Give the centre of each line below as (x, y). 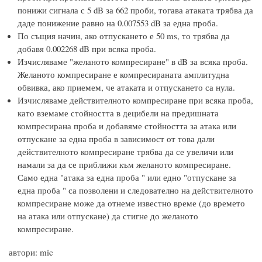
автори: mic (31, 252)
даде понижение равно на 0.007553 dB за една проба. (118, 23)
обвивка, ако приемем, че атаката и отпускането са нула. (126, 87)
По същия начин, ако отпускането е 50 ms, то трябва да (124, 35)
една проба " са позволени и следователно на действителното (135, 190)
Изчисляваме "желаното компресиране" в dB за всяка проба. (133, 61)
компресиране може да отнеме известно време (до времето (131, 203)
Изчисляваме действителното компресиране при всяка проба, (135, 100)
